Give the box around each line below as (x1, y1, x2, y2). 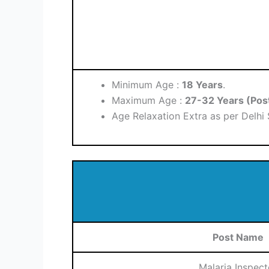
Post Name (213, 231, 264, 244)
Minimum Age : (112, 79, 182, 91)
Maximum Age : (112, 94, 185, 107)
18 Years (182, 79, 223, 91)
